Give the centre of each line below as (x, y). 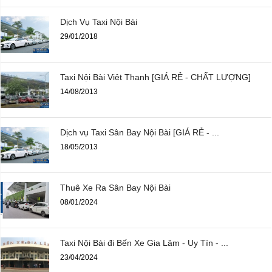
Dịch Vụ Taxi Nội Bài (99, 22)
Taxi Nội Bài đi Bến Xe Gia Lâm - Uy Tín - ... (144, 243)
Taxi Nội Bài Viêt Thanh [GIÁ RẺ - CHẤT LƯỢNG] (155, 77)
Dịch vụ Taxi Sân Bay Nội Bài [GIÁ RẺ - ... (140, 133)
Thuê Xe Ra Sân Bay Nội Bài (115, 188)
